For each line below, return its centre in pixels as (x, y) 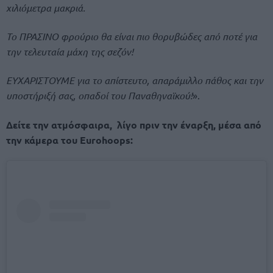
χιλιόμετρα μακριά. (46, 8)
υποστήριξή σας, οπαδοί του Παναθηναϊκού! (99, 96)
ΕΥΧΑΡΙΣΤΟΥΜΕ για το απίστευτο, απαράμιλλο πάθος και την (135, 80)
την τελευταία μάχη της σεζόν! (70, 52)
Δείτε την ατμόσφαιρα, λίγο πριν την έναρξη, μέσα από (134, 124)
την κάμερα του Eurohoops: (69, 140)
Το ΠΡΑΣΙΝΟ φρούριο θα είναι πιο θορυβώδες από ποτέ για (132, 37)
